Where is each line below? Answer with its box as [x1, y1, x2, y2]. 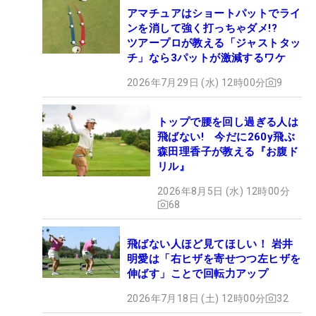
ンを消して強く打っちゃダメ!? [127, 21, 288, 35]
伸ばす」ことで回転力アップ [127, 267, 269, 280]
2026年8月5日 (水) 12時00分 [157, 185, 290, 197]
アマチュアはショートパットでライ [127, 6, 301, 20]
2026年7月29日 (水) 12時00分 [127, 76, 266, 88]
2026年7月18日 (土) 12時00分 [127, 292, 266, 304]
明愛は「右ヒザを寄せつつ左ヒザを [127, 252, 301, 265]
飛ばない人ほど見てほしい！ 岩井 [127, 237, 293, 250]
